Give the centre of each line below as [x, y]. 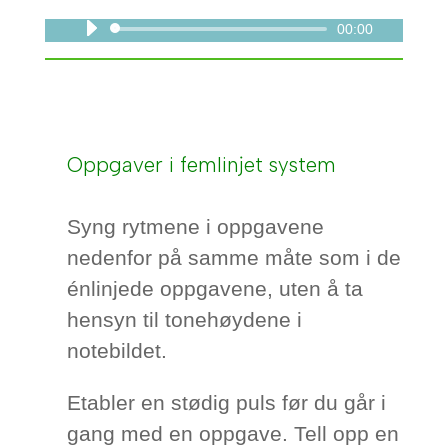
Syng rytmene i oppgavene [196, 227]
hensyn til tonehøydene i [185, 320]
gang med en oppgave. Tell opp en [233, 434]
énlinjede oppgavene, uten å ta [215, 289]
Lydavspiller [249, 28]
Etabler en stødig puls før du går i [227, 403]
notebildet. [117, 351]
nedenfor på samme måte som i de [234, 258]
